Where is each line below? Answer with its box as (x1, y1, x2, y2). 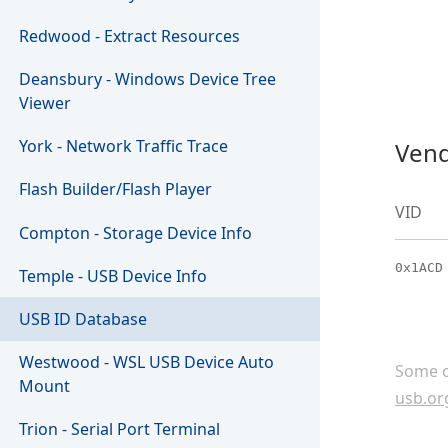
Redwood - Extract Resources (19, 24, 241, 47)
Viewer (19, 92, 72, 115)
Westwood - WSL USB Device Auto (19, 351, 275, 374)
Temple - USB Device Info (19, 264, 208, 287)
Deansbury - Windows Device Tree (19, 68, 277, 91)
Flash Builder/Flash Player (19, 178, 213, 201)
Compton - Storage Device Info (19, 221, 253, 244)
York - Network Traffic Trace (19, 135, 229, 158)
